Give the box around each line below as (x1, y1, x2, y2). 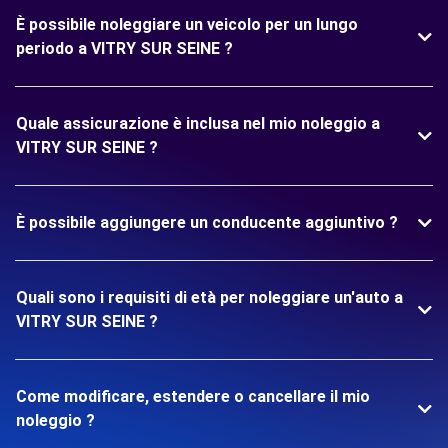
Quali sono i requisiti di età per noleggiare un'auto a (16, 288, 403, 307)
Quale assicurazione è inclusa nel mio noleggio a (16, 114, 380, 133)
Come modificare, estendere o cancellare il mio (16, 387, 370, 406)
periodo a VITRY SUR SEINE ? (16, 39, 233, 58)
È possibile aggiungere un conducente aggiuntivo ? (16, 213, 398, 232)
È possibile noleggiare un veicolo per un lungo (16, 15, 358, 34)
